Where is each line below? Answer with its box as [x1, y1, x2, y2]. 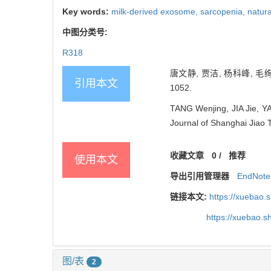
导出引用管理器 [170, 171, 229, 181]
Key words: [62, 7, 111, 17]
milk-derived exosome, [111, 7, 200, 17]
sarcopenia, [200, 7, 247, 17]
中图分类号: [62, 27, 110, 38]
